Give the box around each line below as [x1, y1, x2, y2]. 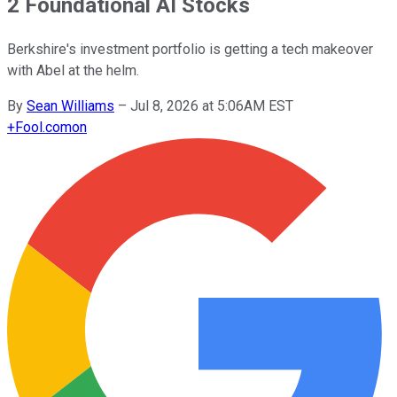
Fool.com [15, 118, 72, 136]
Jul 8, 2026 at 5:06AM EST [130, 97, 293, 114]
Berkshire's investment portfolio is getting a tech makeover [7, 40, 373, 58]
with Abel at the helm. [7, 61, 139, 79]
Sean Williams [27, 97, 114, 114]
